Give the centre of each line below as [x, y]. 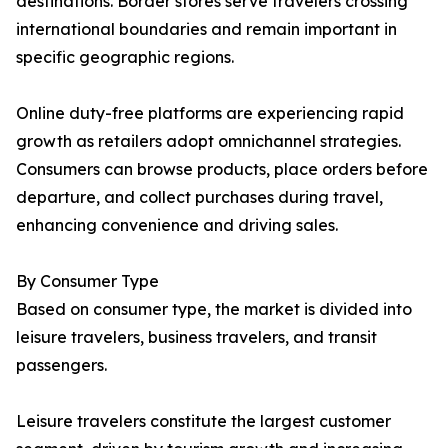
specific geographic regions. [125, 57]
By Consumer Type [87, 281]
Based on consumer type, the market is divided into [214, 309]
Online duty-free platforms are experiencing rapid [210, 113]
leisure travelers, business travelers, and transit [196, 337]
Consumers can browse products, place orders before [222, 169]
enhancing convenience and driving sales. [177, 225]
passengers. [61, 365]
